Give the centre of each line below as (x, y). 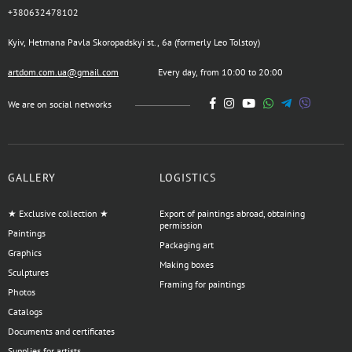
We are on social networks (60, 104)
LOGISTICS (187, 178)
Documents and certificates (61, 332)
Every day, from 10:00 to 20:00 (220, 72)
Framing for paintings (202, 284)
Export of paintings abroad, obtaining (232, 214)
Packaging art (186, 245)
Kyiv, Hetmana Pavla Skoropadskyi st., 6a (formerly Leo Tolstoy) (134, 42)
